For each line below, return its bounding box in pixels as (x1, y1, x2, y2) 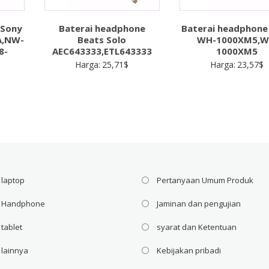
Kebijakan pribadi (157, 245, 222, 256)
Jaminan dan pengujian (157, 198, 241, 210)
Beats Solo (77, 34, 127, 46)
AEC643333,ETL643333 (52, 45, 152, 58)
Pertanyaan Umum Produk (157, 175, 254, 186)
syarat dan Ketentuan (157, 222, 237, 233)
